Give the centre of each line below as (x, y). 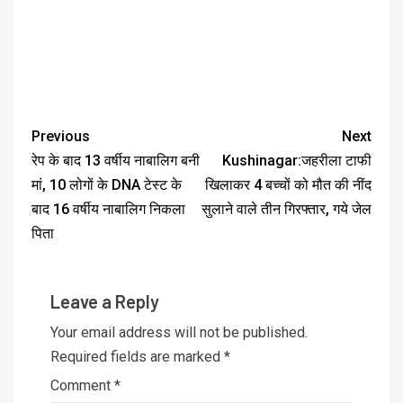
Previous (61, 136)
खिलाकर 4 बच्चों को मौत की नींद (288, 184)
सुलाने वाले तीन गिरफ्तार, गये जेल (287, 209)
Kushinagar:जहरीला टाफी (297, 160)
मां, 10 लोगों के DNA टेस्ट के (107, 184)
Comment (82, 385)
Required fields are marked (137, 356)
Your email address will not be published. (179, 332)
